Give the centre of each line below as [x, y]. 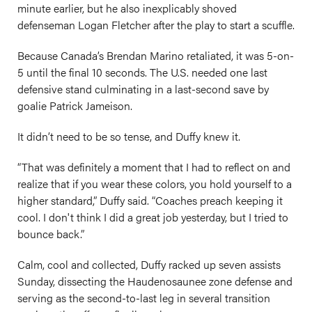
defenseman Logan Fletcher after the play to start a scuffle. [156, 25]
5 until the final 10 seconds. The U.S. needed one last [142, 72]
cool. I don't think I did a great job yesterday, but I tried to [153, 217]
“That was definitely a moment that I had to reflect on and [154, 167]
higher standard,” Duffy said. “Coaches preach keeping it [150, 200]
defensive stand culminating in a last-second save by [143, 89]
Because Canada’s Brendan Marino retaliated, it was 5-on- [156, 55]
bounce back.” [51, 234]
